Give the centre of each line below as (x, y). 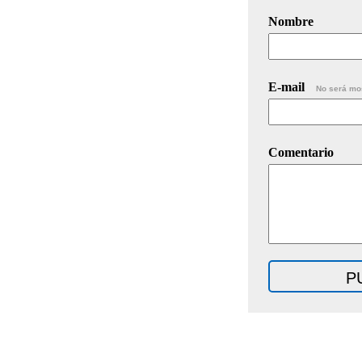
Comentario (301, 152)
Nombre (291, 21)
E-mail (288, 86)
